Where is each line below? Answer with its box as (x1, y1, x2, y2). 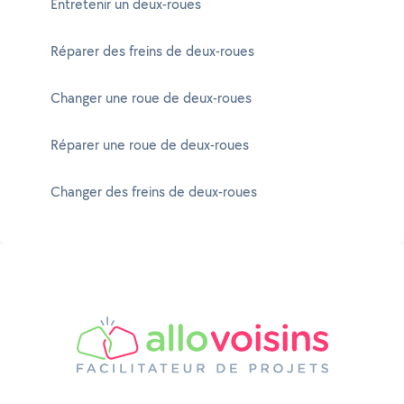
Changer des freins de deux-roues (50, 182, 257, 201)
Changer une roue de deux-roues (50, 88, 252, 107)
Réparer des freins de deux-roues (50, 41, 254, 60)
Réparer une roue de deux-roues (50, 135, 249, 154)
